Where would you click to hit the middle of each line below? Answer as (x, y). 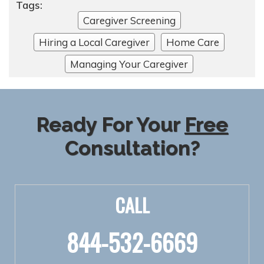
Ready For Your (110, 124)
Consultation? (132, 148)
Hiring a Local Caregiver (94, 42)
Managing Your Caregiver (129, 64)
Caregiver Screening (129, 20)
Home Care (193, 42)
